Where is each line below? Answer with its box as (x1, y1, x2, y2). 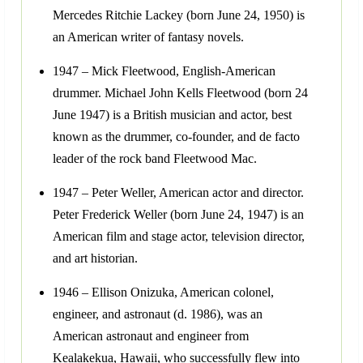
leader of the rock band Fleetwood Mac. (53, 152, 257, 166)
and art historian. (53, 251, 138, 266)
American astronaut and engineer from (53, 329, 249, 344)
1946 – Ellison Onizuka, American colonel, (53, 285, 274, 300)
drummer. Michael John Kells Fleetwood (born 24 (53, 86, 308, 100)
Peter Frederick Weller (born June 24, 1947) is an (53, 207, 304, 222)
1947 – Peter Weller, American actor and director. (53, 186, 304, 200)
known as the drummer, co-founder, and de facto (53, 130, 300, 144)
